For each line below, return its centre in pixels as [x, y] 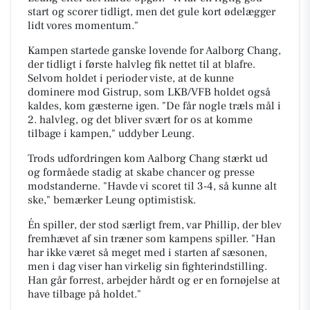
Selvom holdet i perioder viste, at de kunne [131, 78]
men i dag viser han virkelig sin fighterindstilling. [147, 266]
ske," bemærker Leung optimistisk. [112, 200]
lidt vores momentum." [83, 26]
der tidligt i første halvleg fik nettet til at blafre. [142, 64]
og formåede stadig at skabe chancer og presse [141, 172]
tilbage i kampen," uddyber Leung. [111, 134]
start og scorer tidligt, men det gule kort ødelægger [152, 12]
